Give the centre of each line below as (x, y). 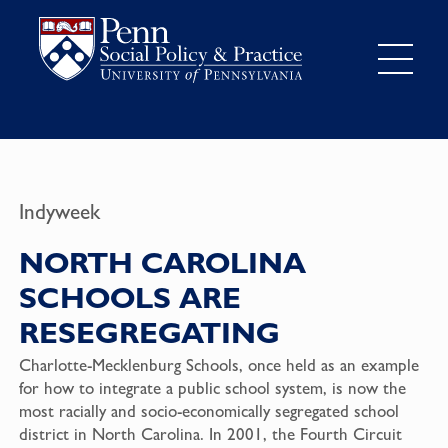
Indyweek (59, 211)
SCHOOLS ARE (129, 297)
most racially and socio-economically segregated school (208, 411)
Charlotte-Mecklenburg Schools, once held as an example (218, 365)
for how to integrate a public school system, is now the (212, 388)
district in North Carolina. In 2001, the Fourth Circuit (210, 434)
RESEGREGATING (149, 332)
